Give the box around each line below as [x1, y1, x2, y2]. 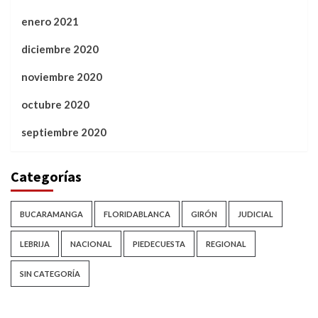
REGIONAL [206, 239, 246, 249]
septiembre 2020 [21, 126, 106, 139]
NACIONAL [70, 239, 112, 249]
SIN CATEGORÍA [20, 269, 80, 279]
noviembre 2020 [21, 70, 102, 84]
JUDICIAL [238, 209, 273, 219]
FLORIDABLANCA [104, 209, 170, 219]
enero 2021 [21, 15, 79, 28]
